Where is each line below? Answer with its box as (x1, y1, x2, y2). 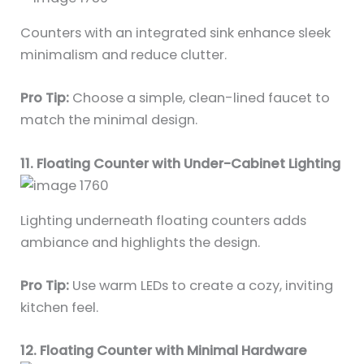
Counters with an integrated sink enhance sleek (20, 24, 331, 43)
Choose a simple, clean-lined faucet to (69, 89, 331, 108)
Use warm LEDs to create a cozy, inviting (69, 276, 334, 296)
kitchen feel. (20, 298, 99, 318)
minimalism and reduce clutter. (20, 45, 227, 65)
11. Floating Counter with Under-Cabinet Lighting (20, 154, 341, 173)
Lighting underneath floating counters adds (20, 210, 307, 230)
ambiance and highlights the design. (20, 232, 261, 252)
